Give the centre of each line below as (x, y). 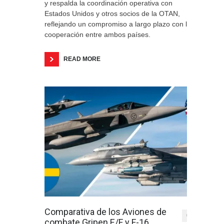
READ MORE (82, 59)
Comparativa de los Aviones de (105, 212)
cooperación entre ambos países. (97, 34)
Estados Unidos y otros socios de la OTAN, (112, 13)
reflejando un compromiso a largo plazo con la (118, 24)
